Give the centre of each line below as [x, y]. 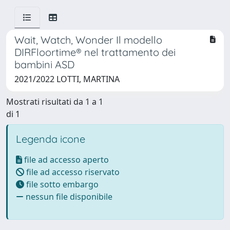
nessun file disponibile [68, 197]
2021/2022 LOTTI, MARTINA [67, 79]
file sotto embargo [61, 184]
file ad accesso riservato [72, 172]
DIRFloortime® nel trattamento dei [95, 52]
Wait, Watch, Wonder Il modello [88, 40]
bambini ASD [44, 64]
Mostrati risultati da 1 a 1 [55, 102]
